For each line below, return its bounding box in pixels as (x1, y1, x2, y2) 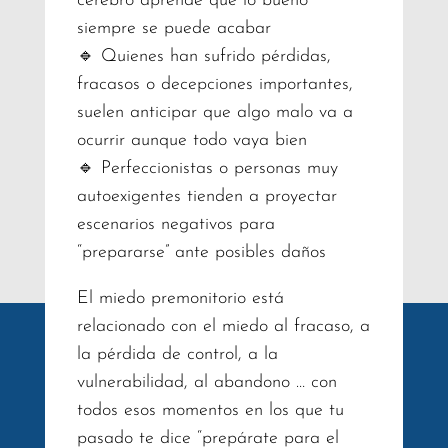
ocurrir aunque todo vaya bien (76, 130, 307, 150)
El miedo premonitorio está (76, 288, 284, 308)
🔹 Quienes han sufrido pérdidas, (76, 46, 331, 66)
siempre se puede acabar (76, 18, 271, 38)
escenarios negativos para (76, 214, 275, 234)
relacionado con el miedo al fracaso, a (76, 316, 370, 336)
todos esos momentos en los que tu (76, 400, 344, 420)
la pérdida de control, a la (76, 344, 278, 364)
